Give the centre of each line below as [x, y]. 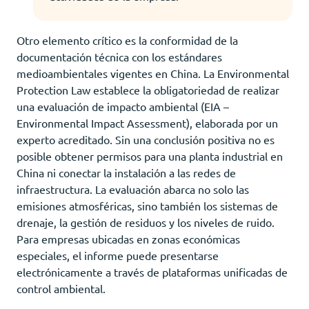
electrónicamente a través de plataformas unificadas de [152, 271]
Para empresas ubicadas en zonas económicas [128, 238]
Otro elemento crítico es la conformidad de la [127, 40]
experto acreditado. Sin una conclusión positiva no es [146, 139]
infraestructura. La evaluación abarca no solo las [133, 189]
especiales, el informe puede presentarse [118, 255]
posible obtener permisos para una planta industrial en [150, 156]
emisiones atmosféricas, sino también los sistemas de [147, 205]
